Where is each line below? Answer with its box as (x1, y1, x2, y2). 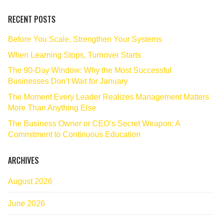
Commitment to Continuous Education (8, 130, 141, 139)
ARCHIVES (8, 154, 39, 166)
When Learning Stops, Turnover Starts (8, 50, 141, 59)
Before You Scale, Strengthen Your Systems (8, 35, 162, 44)
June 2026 (8, 199, 45, 208)
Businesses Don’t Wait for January (8, 77, 128, 86)
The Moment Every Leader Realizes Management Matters (8, 93, 209, 101)
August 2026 (8, 177, 52, 185)
